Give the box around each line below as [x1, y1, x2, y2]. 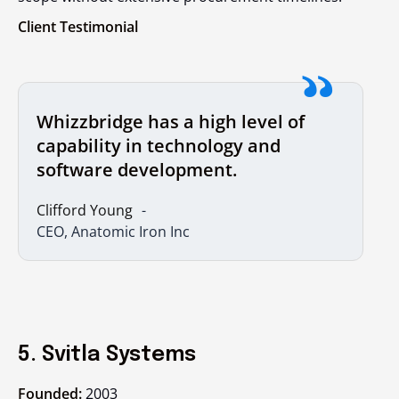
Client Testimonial [18, 16, 142, 37]
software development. [37, 157, 237, 182]
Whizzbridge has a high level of [37, 109, 305, 134]
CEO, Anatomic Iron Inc [37, 221, 190, 241]
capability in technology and [37, 133, 281, 158]
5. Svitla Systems [18, 343, 196, 366]
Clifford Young [37, 199, 133, 220]
